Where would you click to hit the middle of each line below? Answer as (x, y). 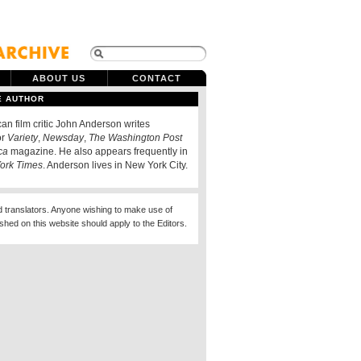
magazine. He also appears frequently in (98, 151)
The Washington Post (135, 138)
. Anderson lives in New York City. (115, 165)
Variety (23, 138)
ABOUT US (59, 78)
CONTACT (157, 78)
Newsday (63, 138)
